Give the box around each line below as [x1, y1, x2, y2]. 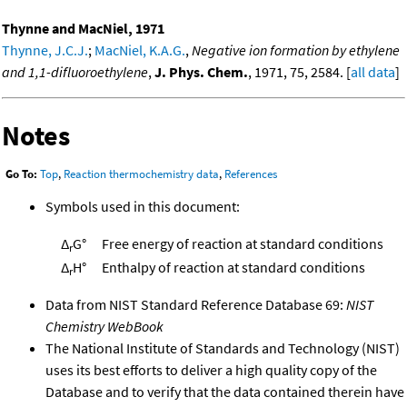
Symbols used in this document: [45, 196, 240, 215]
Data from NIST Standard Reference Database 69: [45, 294, 346, 313]
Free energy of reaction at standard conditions [102, 233, 383, 253]
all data [351, 62, 395, 81]
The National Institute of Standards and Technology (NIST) [45, 338, 400, 357]
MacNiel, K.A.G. [94, 40, 185, 59]
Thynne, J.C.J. [2, 40, 88, 59]
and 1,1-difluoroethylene [2, 62, 148, 81]
